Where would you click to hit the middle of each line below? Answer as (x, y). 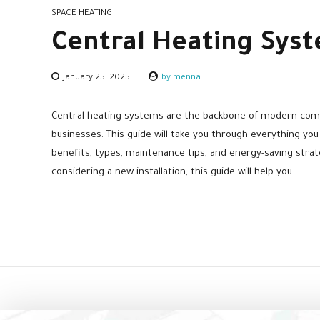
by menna (181, 78)
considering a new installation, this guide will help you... (175, 172)
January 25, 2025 (97, 78)
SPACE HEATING (82, 14)
